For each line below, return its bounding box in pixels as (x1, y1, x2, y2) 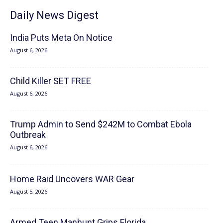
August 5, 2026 (10, 187, 47, 195)
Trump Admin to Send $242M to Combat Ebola (10, 118, 192, 129)
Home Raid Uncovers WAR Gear (10, 173, 134, 184)
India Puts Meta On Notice (10, 32, 112, 43)
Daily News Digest (10, 8, 99, 21)
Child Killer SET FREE (10, 75, 91, 86)
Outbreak (10, 129, 46, 140)
